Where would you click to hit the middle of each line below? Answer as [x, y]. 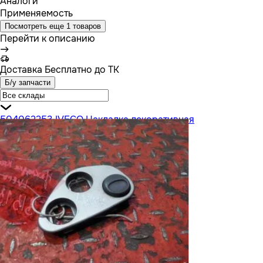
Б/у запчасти [28, 82]
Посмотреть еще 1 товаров [53, 26]
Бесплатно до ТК [81, 69]
